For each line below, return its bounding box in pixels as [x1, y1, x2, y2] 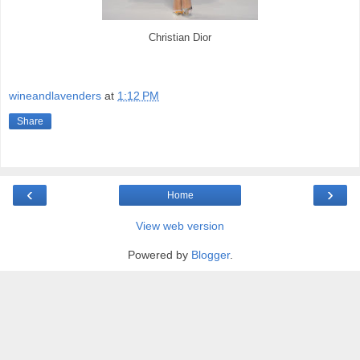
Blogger [190, 248, 230, 262]
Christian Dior [149, 31, 211, 43]
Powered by [127, 248, 191, 262]
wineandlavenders [9, 89, 101, 103]
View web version [136, 219, 224, 233]
